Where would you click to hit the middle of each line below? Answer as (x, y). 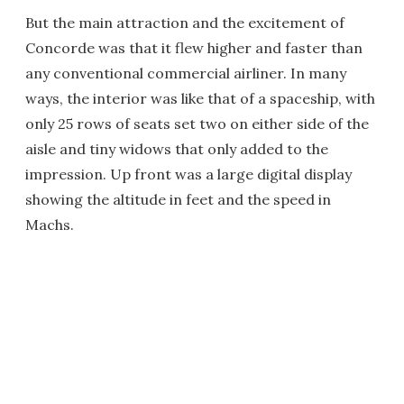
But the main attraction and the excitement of (185, 22)
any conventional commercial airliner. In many (186, 73)
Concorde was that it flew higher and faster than (194, 47)
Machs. (50, 224)
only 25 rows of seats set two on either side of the (197, 123)
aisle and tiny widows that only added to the (177, 148)
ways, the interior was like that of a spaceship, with (200, 98)
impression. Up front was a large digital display (188, 174)
